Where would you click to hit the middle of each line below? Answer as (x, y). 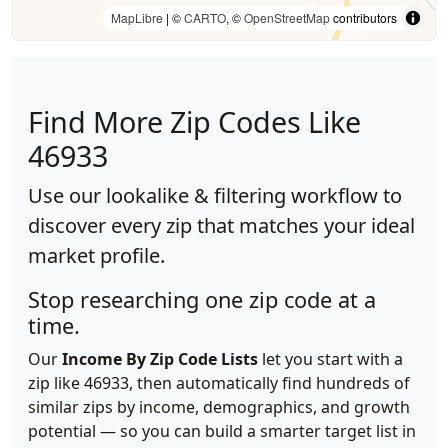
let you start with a (330, 359)
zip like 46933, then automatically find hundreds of (219, 383)
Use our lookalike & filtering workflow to (215, 195)
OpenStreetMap (287, 17)
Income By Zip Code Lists (160, 359)
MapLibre (137, 17)
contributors (363, 17)
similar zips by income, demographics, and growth (219, 407)
